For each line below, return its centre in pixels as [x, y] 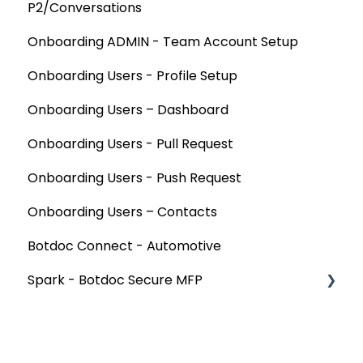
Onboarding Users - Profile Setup [132, 76]
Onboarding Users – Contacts [122, 212]
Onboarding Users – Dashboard [128, 110]
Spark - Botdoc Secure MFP [115, 280]
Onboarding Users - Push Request [135, 178]
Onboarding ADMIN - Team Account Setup [163, 42]
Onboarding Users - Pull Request [130, 144]
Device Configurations [115, 314]
